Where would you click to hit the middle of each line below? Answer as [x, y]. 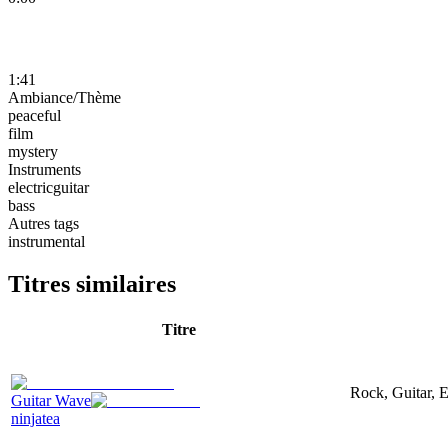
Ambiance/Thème [64, 97]
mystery [33, 151]
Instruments [44, 169]
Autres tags [43, 223]
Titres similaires [92, 283]
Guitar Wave [51, 400]
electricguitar [48, 187]
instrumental [46, 241]
